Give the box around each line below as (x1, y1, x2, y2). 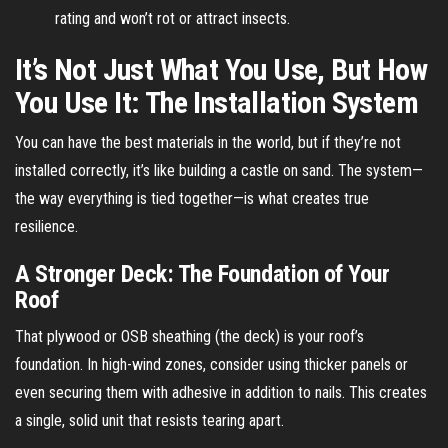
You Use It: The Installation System (15, 84, 418, 120)
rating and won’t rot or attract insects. (55, 8, 290, 28)
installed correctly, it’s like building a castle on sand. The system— (15, 160, 423, 180)
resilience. (15, 216, 78, 236)
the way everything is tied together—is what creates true (15, 188, 369, 208)
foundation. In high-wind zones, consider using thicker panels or (15, 354, 408, 374)
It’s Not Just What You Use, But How (15, 51, 427, 87)
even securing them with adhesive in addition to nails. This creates (15, 382, 427, 402)
